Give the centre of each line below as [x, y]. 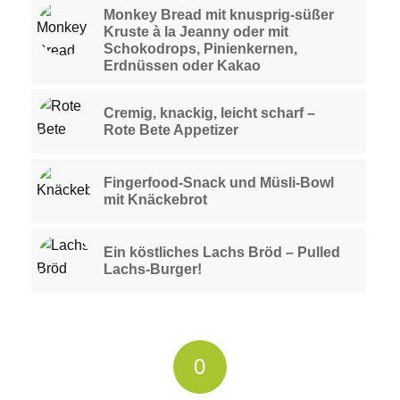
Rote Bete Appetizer [171, 130]
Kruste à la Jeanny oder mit [196, 32]
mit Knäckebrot [155, 200]
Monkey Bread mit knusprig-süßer [218, 15]
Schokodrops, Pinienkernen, [200, 49]
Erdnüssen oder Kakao [182, 66]
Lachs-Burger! [152, 270]
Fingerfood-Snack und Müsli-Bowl [218, 183]
